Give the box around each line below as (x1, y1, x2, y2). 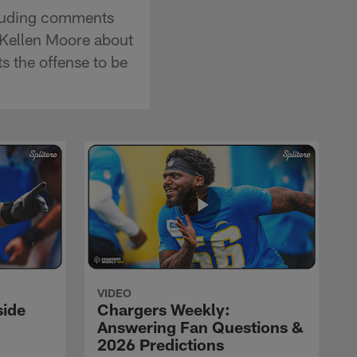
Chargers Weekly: (97, 299, 230, 319)
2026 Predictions (97, 334, 224, 354)
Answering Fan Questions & (97, 316, 304, 336)
